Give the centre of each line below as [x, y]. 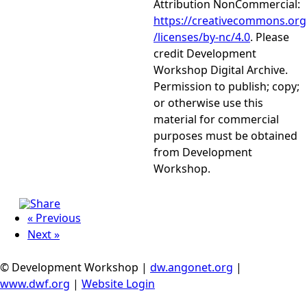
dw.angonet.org [192, 267]
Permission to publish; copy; [226, 86]
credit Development [205, 53]
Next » [44, 234]
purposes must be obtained [225, 136]
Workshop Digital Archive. [221, 70]
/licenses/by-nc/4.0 [202, 37]
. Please [270, 37]
